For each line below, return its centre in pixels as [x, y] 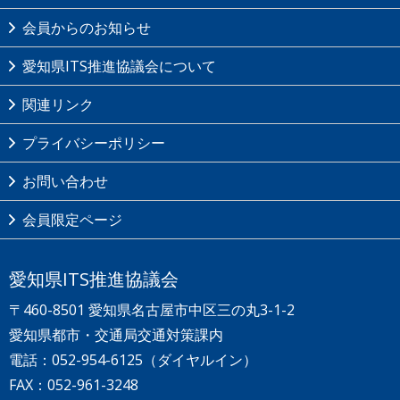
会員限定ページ [72, 220]
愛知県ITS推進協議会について [119, 67]
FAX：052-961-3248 [74, 385]
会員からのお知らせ [87, 28]
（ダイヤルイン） [200, 360]
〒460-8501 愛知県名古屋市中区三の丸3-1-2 [152, 310]
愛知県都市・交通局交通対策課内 [116, 335]
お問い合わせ [65, 182]
